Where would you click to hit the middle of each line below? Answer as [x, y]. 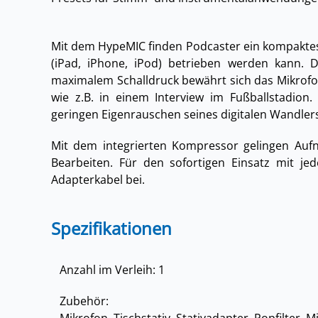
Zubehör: [84, 301]
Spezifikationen [111, 229]
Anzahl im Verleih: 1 [112, 270]
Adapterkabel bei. [99, 180]
